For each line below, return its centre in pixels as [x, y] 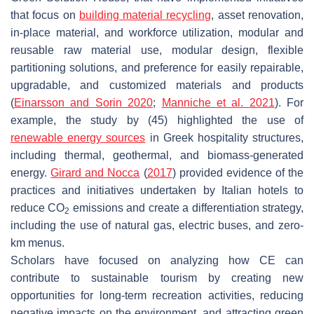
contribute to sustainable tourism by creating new [157, 278]
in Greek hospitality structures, [225, 137]
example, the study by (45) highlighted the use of [157, 120]
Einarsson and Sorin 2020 [84, 102]
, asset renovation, [258, 15]
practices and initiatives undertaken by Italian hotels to [157, 190]
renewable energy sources [78, 137]
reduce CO [38, 207]
